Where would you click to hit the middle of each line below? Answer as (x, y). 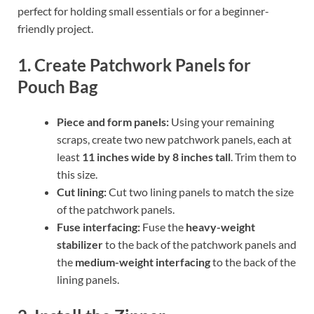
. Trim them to (264, 156)
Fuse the (163, 226)
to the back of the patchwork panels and (200, 244)
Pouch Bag (57, 87)
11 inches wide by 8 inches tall (156, 156)
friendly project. (55, 29)
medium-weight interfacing (143, 261)
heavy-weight (220, 226)
